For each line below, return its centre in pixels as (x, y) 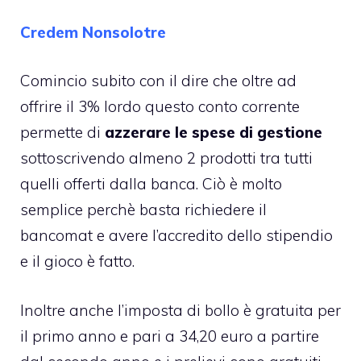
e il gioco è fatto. (77, 261)
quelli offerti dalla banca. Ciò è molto (151, 184)
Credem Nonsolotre (93, 32)
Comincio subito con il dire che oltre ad (158, 81)
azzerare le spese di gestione (214, 132)
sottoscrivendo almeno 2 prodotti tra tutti (166, 158)
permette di (62, 132)
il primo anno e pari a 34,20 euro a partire (170, 336)
